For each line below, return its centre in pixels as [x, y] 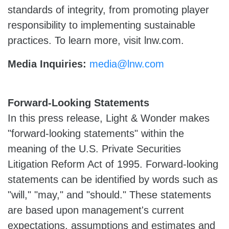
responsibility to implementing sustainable [101, 25]
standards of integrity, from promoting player [108, 10]
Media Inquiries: [49, 64]
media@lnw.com [127, 64]
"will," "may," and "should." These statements [109, 195]
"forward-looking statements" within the [96, 133]
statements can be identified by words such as [113, 179]
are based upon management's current [96, 210]
